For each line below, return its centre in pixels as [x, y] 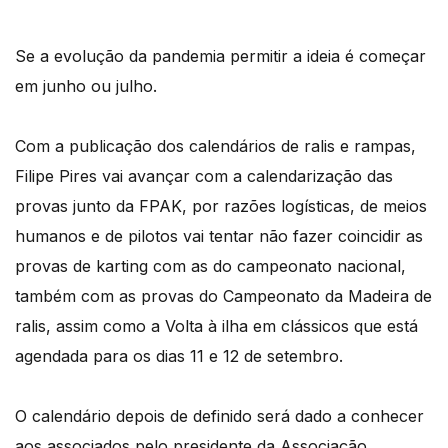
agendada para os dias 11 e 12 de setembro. [179, 356]
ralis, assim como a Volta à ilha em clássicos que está [216, 326]
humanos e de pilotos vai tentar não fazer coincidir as [219, 236]
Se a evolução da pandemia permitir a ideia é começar [220, 56]
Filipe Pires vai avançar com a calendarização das [204, 176]
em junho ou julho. [86, 86]
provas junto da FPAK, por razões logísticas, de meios [221, 206]
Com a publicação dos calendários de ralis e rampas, [215, 146]
